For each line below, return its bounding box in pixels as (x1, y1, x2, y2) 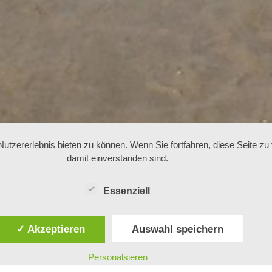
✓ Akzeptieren (16, 223, 85, 234)
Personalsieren (87, 252, 148, 262)
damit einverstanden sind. (67, 153, 169, 164)
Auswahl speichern (131, 223, 223, 234)
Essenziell (103, 186, 151, 197)
